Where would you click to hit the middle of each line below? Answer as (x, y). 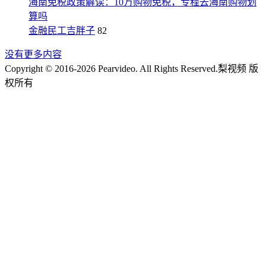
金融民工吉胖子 (62, 31)
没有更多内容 (33, 54)
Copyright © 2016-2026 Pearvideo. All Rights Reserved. (111, 69)
